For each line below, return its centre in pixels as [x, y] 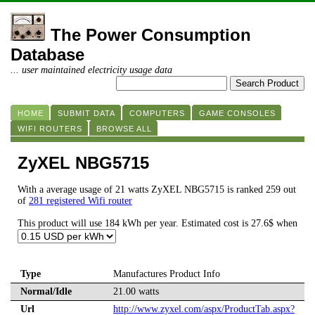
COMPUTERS [157, 113]
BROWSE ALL [124, 129]
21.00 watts [136, 292]
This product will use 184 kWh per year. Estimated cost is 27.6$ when [157, 224]
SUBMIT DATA [86, 113]
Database [47, 54]
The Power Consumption [151, 35]
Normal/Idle [46, 292]
